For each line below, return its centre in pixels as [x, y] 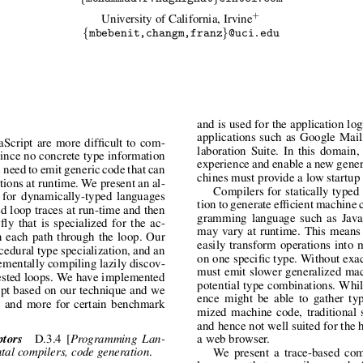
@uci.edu [254, 34]
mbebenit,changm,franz [155, 34]
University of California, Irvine [176, 19]
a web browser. [233, 340]
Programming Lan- [117, 340]
